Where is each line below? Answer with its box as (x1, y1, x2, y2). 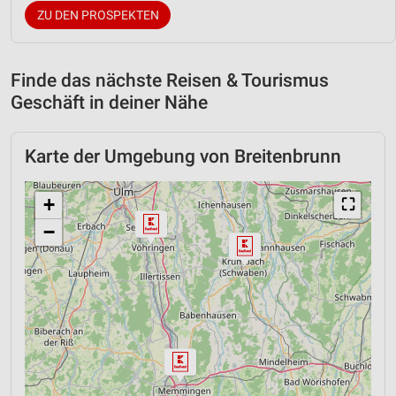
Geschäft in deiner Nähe (11, 91, 208, 113)
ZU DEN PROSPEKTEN (36, 7, 159, 22)
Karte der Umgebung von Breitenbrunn (25, 145, 341, 167)
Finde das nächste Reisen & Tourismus (11, 69, 329, 91)
